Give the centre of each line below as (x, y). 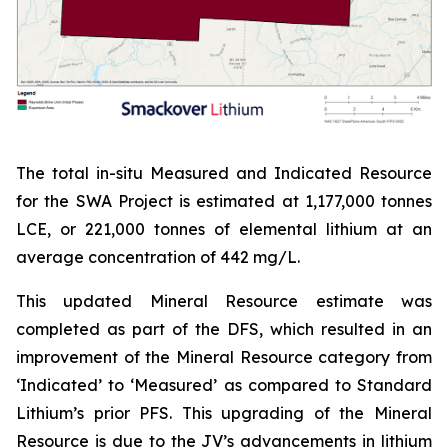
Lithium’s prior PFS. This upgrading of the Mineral (224, 413)
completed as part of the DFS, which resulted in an (224, 329)
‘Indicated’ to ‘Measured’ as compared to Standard (224, 385)
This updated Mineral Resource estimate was (224, 301)
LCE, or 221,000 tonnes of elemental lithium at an (224, 229)
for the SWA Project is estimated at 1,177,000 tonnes (224, 201)
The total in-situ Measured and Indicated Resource (224, 173)
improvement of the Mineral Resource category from (224, 357)
